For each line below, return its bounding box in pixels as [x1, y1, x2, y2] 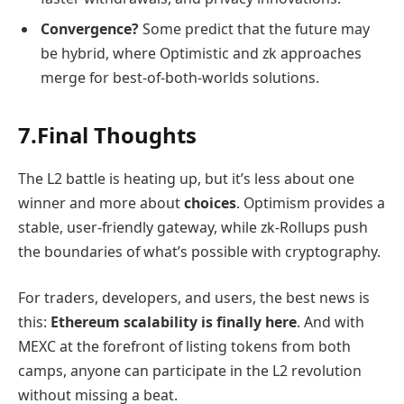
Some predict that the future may [139, 18, 370, 39]
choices [184, 192, 236, 213]
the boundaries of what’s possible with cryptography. [18, 241, 381, 262]
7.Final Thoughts [18, 119, 197, 150]
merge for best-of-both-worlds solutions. [41, 67, 319, 87]
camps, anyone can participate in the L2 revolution [18, 361, 362, 381]
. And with [297, 312, 364, 333]
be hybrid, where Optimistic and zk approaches [41, 42, 362, 63]
